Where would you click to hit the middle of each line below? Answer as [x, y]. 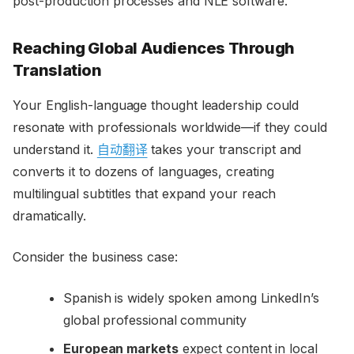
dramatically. [49, 216]
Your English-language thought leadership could [156, 105]
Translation [57, 71]
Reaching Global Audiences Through [154, 49]
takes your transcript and [224, 150]
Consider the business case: [95, 257]
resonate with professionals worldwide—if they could [170, 128]
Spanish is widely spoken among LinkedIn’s [191, 298]
